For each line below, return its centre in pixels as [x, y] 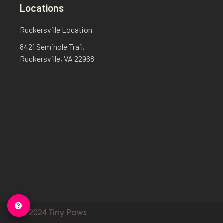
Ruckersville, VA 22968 [57, 59]
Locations [42, 8]
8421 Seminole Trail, [52, 47]
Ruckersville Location [56, 30]
